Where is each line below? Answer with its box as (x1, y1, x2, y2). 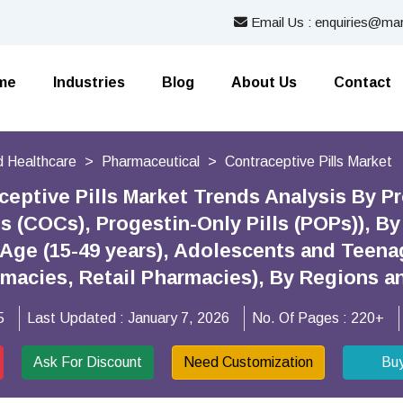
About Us (231, 75, 297, 90)
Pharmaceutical (102, 154, 200, 169)
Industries (53, 75, 125, 90)
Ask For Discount (33, 354, 142, 370)
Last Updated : (27, 310, 128, 326)
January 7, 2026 (128, 310, 229, 326)
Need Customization (184, 354, 313, 370)
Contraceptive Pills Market (225, 154, 392, 169)
